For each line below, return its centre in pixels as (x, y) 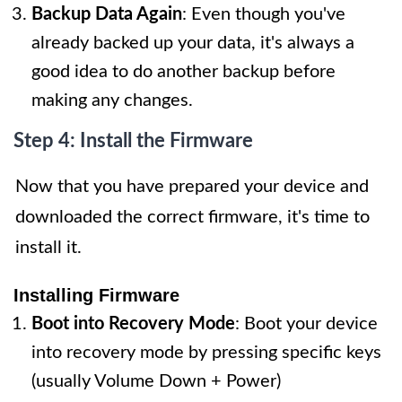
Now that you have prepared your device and (192, 187)
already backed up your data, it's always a (193, 44)
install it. (48, 248)
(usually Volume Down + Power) (156, 382)
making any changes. (112, 101)
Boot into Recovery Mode (133, 324)
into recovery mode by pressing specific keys (206, 353)
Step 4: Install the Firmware (133, 141)
